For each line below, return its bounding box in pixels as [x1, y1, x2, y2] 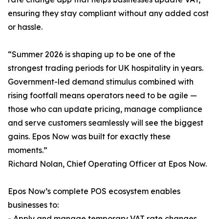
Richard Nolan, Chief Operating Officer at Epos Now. [8, 159, 207, 169]
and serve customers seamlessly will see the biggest [8, 118, 203, 128]
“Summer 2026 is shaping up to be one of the [8, 49, 175, 60]
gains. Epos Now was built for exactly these [8, 131, 171, 142]
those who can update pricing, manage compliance [8, 104, 202, 114]
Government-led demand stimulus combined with [8, 77, 194, 87]
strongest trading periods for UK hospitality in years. [8, 63, 203, 73]
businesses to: [8, 200, 59, 210]
